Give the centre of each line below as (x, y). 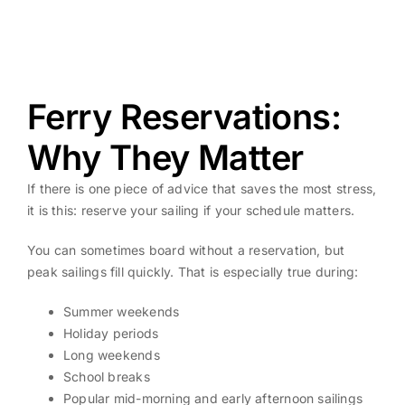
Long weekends (111, 354)
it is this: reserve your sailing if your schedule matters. (191, 210)
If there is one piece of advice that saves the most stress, (202, 188)
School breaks (106, 376)
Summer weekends (121, 311)
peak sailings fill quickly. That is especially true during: (193, 271)
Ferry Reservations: (184, 116)
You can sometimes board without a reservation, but (186, 250)
